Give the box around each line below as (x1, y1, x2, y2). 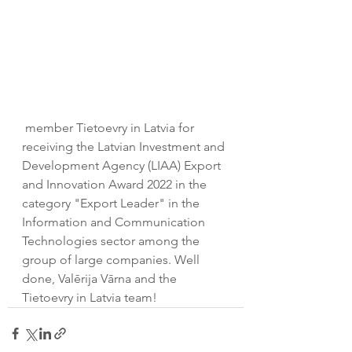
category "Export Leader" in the (22, 195, 203, 211)
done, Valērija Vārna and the (22, 270, 180, 286)
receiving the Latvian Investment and (22, 138, 228, 154)
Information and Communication (22, 214, 208, 229)
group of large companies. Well (22, 251, 203, 267)
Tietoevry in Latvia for (76, 119, 197, 135)
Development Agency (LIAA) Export (22, 157, 224, 173)
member (25, 119, 73, 135)
